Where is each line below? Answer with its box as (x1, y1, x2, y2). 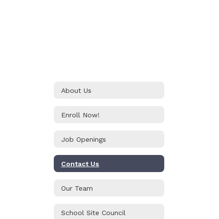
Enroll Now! (61, 110, 100, 119)
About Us (61, 86, 91, 94)
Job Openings (61, 135, 106, 143)
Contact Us (61, 159, 99, 168)
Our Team (61, 184, 93, 192)
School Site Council (61, 208, 126, 217)
